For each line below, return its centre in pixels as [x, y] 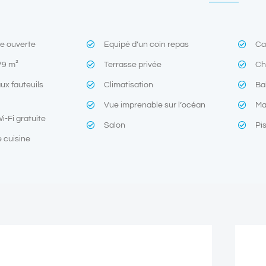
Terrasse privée [133, 64]
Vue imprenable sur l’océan [155, 105]
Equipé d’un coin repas [147, 44]
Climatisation [129, 85]
